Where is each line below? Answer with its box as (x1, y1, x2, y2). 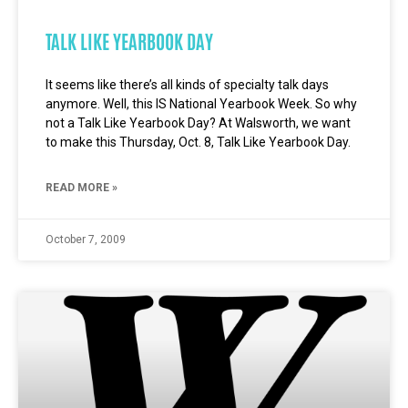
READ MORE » (46, 181, 117, 194)
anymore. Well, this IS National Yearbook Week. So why (46, 97, 357, 111)
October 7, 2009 (46, 233, 126, 246)
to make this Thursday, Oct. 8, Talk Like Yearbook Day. (46, 135, 351, 149)
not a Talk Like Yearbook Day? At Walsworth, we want (46, 116, 351, 130)
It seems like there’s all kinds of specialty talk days (46, 77, 329, 92)
